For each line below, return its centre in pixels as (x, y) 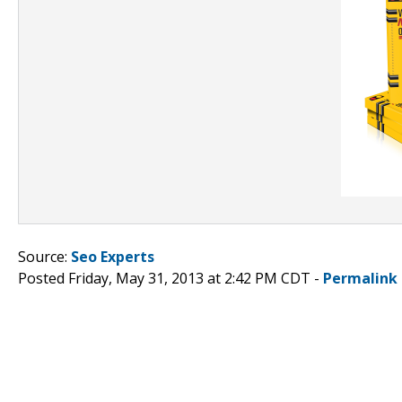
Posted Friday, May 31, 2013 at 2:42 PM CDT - (170, 278)
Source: (44, 256)
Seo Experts (113, 256)
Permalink (360, 278)
